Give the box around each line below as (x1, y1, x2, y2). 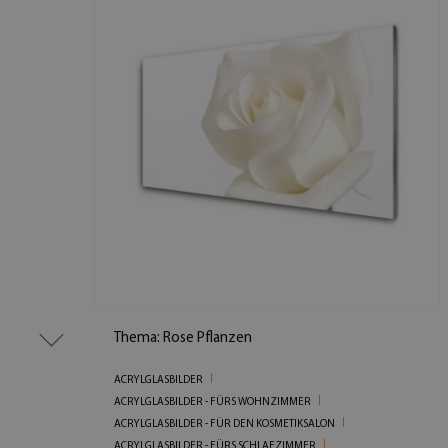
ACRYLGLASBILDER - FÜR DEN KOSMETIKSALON (114, 418, 336, 430)
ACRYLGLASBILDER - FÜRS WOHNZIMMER (114, 396, 312, 408)
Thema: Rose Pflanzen (114, 330, 253, 346)
